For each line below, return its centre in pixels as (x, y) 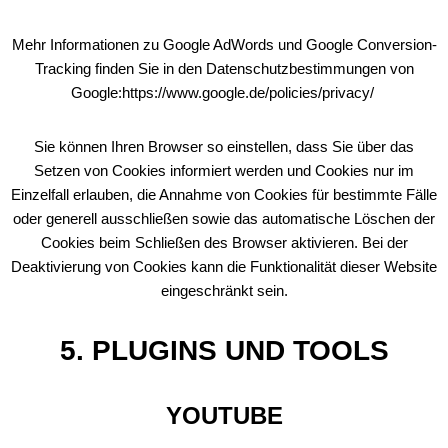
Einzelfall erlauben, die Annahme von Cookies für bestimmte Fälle (224, 194)
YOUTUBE (224, 415)
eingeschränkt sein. (224, 290)
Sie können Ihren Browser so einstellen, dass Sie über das (224, 146)
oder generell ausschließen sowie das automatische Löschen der (224, 218)
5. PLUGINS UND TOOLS (224, 350)
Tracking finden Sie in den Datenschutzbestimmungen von (224, 68)
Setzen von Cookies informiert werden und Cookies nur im (224, 170)
